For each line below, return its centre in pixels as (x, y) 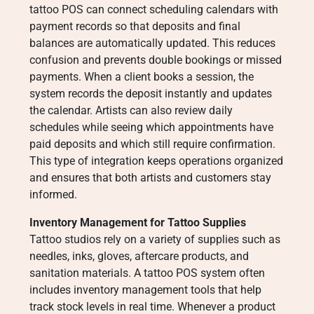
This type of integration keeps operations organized (156, 161)
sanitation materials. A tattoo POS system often (147, 273)
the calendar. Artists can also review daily (131, 110)
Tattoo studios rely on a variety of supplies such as (155, 239)
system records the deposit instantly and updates (151, 94)
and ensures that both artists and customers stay (150, 178)
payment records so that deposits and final (135, 26)
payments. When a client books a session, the (142, 77)
